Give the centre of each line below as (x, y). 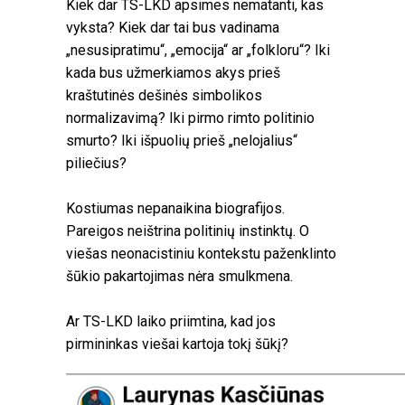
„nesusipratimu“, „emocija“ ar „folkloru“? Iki (198, 50)
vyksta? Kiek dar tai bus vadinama (173, 27)
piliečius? (96, 163)
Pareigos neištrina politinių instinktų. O (188, 231)
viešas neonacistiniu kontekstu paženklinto (201, 253)
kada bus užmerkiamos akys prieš (173, 72)
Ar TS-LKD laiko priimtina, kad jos (171, 321)
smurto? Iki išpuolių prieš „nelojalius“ (182, 140)
